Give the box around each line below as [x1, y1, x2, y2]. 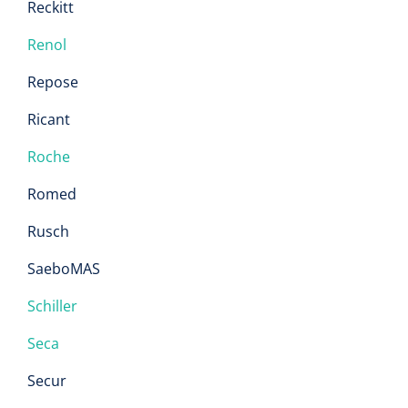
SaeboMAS [27, 259, 100, 279]
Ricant [27, 109, 70, 129]
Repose [27, 72, 78, 92]
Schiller [27, 296, 77, 316]
